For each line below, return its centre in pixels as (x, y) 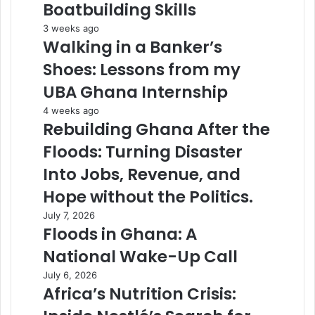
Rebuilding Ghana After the (156, 129)
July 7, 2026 (69, 215)
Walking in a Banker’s (133, 47)
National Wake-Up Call (140, 256)
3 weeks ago (71, 28)
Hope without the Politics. (148, 197)
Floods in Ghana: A (120, 234)
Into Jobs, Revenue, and (142, 174)
